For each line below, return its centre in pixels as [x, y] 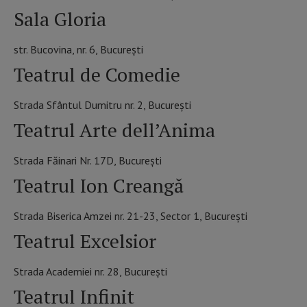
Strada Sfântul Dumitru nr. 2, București [102, 105]
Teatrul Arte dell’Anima [114, 130]
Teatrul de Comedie [97, 75]
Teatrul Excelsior [85, 241]
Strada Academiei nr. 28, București [90, 272]
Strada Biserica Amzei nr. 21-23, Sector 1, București [131, 216]
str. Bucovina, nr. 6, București [78, 50]
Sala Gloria [60, 19]
